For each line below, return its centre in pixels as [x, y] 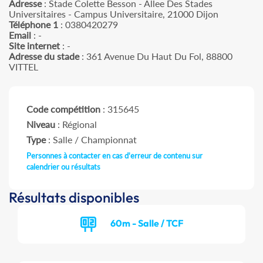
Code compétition [63, 109]
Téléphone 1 [33, 25]
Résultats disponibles [74, 198]
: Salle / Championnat [91, 140]
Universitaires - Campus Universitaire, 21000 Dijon [114, 14]
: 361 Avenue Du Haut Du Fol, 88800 [156, 56]
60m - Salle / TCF [146, 223]
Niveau [41, 124]
